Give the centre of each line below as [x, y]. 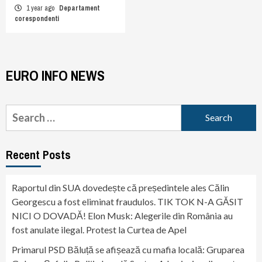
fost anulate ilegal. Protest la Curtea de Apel [99, 229]
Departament [79, 8]
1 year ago [40, 8]
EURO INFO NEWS [55, 75]
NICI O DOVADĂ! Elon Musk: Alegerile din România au [122, 215]
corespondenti [37, 18]
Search [22, 111]
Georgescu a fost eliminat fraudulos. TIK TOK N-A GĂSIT [127, 201]
